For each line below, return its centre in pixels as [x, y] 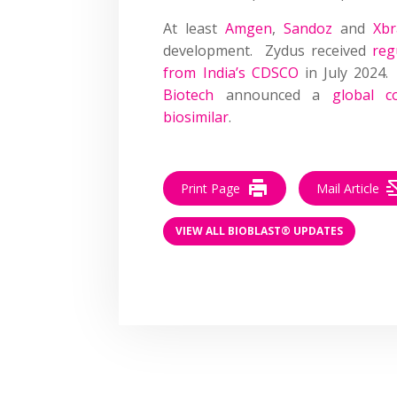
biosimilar [196, 117]
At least [195, 28]
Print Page [211, 188]
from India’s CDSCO [231, 72]
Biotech [189, 94]
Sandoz [308, 28]
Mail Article [348, 188]
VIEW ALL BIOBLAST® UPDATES [260, 231]
